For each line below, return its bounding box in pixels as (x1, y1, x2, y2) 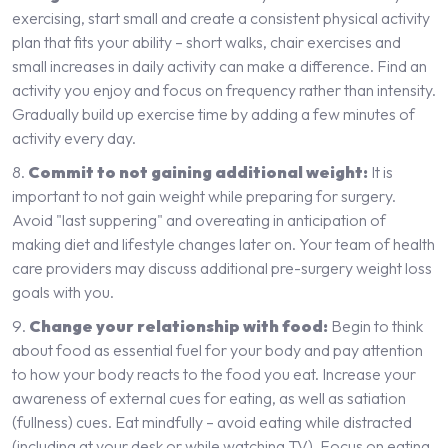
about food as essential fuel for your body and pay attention (12, 339, 423, 360)
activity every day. (12, 127, 136, 148)
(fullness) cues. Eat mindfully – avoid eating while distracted (12, 411, 412, 432)
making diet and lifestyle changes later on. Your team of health (12, 233, 435, 254)
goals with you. (12, 281, 114, 302)
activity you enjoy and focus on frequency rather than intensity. (12, 79, 436, 100)
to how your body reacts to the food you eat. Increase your (12, 363, 416, 384)
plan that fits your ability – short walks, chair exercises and (12, 31, 401, 52)
